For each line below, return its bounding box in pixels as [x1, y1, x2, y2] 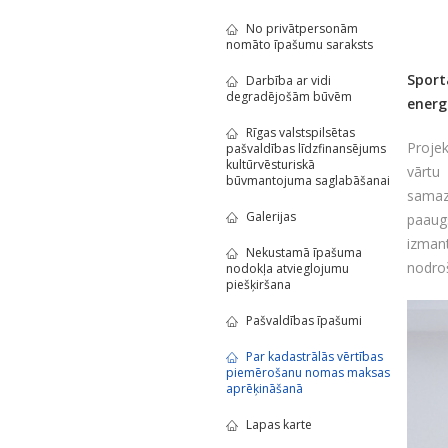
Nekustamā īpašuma [245, 244, 362, 261]
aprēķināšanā [225, 380, 303, 397]
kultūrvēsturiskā [225, 156, 315, 173]
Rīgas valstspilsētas [245, 124, 355, 141]
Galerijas [245, 208, 296, 225]
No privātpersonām [245, 20, 358, 37]
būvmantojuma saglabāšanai [225, 172, 390, 189]
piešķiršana [225, 276, 291, 293]
